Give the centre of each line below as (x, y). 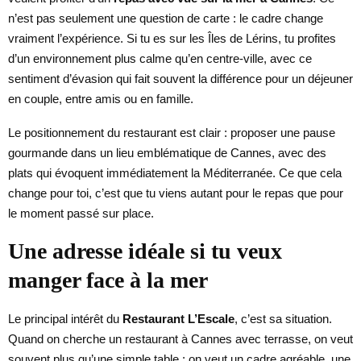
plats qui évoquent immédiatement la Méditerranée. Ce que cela (175, 172)
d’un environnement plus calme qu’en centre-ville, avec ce (160, 58)
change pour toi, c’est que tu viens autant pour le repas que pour (176, 193)
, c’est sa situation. (283, 318)
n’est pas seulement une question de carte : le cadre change (166, 18)
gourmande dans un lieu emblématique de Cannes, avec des (167, 152)
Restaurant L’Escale (178, 318)
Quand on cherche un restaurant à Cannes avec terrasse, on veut (180, 338)
